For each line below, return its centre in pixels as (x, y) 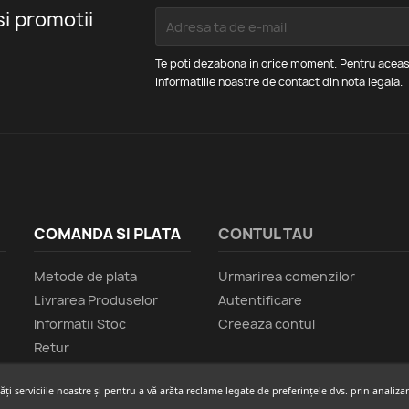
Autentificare (260, 300)
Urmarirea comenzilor (287, 277)
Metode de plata (86, 277)
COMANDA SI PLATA (108, 234)
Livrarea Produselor (96, 300)
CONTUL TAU (266, 234)
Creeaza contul (267, 324)
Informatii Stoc (80, 324)
